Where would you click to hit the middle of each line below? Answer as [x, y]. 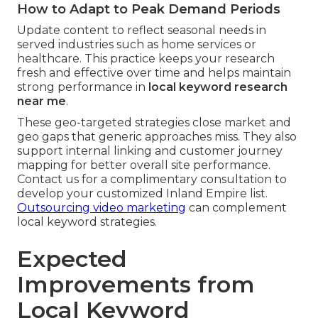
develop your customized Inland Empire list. [142, 194]
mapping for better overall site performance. [144, 165]
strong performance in [83, 87]
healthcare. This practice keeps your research [146, 59]
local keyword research [218, 87]
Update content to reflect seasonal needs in [142, 31]
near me [42, 102]
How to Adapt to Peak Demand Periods [149, 10]
